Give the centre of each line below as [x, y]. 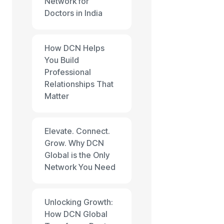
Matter [57, 96]
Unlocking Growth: [79, 202]
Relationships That [79, 84]
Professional [68, 72]
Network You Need [80, 167]
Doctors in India [73, 13]
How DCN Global [76, 214]
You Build [62, 60]
